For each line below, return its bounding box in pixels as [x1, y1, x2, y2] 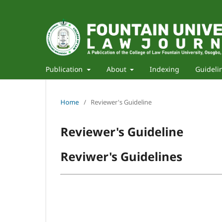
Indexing [150, 64, 179, 74]
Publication [46, 64, 85, 74]
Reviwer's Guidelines [60, 148, 182, 165]
